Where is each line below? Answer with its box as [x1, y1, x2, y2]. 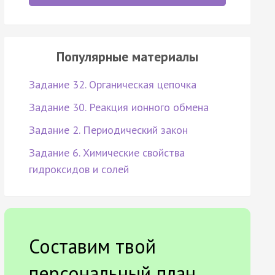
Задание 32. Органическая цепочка [28, 77, 196, 92]
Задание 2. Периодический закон [28, 123, 188, 137]
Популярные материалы [56, 48, 198, 66]
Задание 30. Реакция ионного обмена [28, 100, 209, 115]
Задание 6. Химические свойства [28, 145, 185, 160]
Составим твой [28, 233, 156, 260]
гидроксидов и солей [28, 162, 129, 177]
